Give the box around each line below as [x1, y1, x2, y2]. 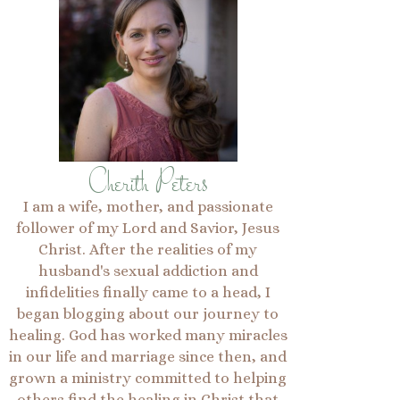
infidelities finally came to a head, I [25, 284, 271, 301]
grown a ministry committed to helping [9, 370, 287, 387]
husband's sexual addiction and [37, 262, 258, 279]
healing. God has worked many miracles [8, 327, 287, 344]
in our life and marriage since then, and [9, 348, 287, 365]
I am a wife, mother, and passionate [22, 198, 273, 215]
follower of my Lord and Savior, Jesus [16, 220, 280, 237]
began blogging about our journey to [17, 305, 279, 322]
